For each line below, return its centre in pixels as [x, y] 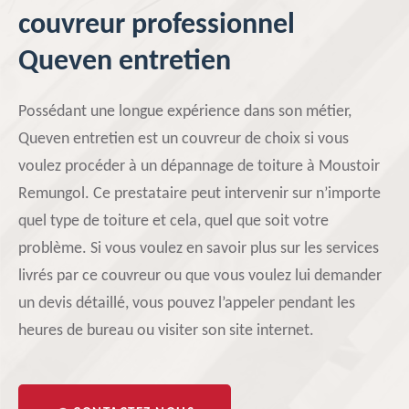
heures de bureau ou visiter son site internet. [166, 331]
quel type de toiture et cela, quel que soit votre [173, 221]
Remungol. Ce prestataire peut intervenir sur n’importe [199, 194]
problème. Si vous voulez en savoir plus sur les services [199, 249]
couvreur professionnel [157, 26]
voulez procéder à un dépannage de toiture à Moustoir [199, 167]
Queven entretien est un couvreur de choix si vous [184, 139]
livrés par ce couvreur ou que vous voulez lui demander [200, 276]
